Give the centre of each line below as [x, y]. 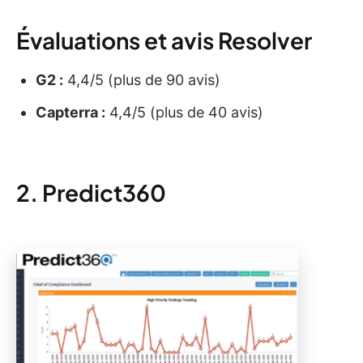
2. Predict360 [91, 192]
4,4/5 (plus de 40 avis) [184, 112]
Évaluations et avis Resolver [164, 40]
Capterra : [70, 112]
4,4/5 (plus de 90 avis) [142, 79]
